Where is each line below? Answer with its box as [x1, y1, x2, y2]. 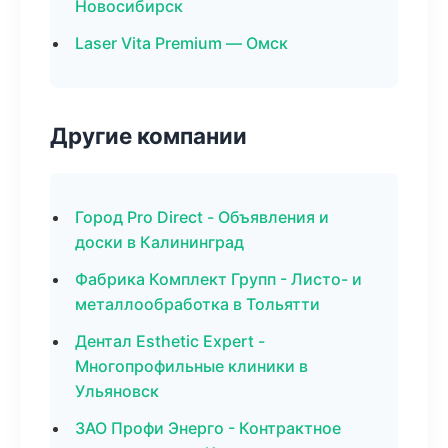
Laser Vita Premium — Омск [75, 33, 288, 53]
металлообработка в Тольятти [75, 294, 320, 314]
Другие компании [50, 122, 247, 149]
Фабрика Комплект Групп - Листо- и [75, 269, 362, 289]
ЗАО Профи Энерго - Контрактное [75, 418, 341, 438]
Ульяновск [75, 381, 159, 401]
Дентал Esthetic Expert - [75, 331, 265, 351]
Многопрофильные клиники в [75, 356, 308, 376]
